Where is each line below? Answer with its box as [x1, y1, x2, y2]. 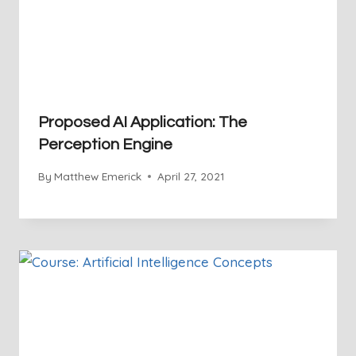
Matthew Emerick [54, 169, 142, 183]
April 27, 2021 [157, 169, 225, 183]
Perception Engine [38, 137, 172, 153]
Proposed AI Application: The [38, 114, 247, 131]
